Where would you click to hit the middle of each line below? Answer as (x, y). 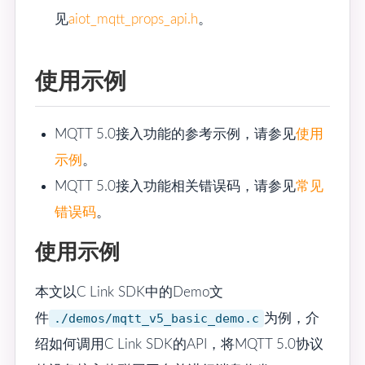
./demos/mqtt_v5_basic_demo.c (156, 318)
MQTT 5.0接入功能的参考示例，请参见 (175, 134)
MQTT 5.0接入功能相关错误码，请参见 (175, 186)
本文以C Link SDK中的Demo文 (129, 292)
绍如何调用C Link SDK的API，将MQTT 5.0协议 (179, 344)
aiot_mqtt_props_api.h (133, 19)
